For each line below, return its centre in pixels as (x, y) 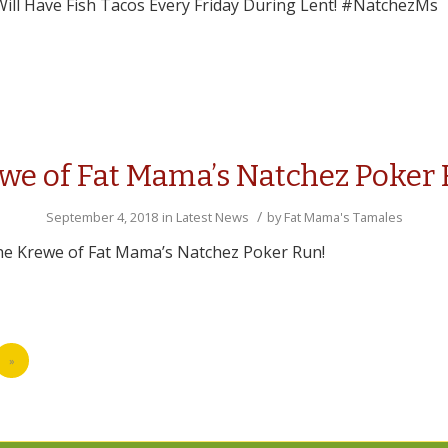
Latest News (212, 217)
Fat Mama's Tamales (343, 217)
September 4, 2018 (101, 217)
